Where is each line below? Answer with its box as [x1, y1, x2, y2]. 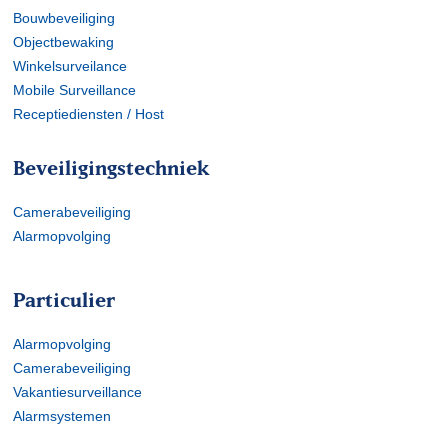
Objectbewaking [13, 34, 115, 50]
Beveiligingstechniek [13, 156, 210, 179]
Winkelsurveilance [13, 58, 128, 74]
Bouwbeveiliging [13, 10, 116, 26]
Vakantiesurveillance [13, 384, 143, 400]
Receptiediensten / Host [13, 106, 165, 122]
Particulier [13, 288, 116, 311]
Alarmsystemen [13, 408, 112, 424]
